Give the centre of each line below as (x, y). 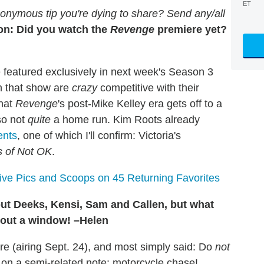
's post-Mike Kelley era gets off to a (140, 104)
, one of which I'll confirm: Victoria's (99, 136)
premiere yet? (191, 30)
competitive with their (148, 88)
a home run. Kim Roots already (125, 120)
